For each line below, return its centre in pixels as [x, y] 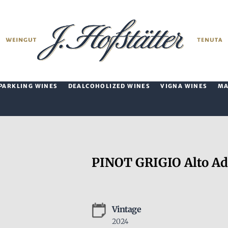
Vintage [126, 209]
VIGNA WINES [184, 86]
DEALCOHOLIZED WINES [109, 86]
